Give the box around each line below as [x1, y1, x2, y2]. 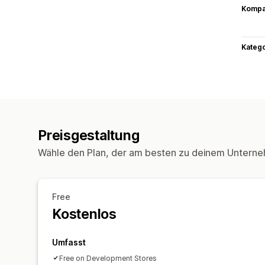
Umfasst [52, 237, 86, 247]
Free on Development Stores [59, 253, 157, 263]
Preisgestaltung [38, 127, 140, 144]
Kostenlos [52, 205, 117, 222]
